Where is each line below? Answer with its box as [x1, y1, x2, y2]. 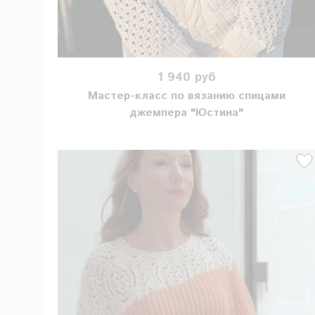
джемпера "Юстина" [129, 105, 244, 122]
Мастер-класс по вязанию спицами [87, 88, 285, 105]
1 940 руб [157, 67, 216, 86]
